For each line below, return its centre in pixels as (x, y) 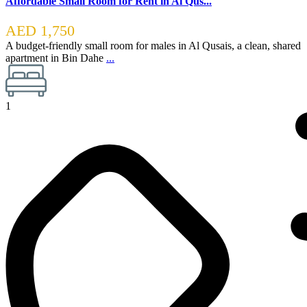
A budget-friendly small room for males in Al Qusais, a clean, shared (153, 46)
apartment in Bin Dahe (56, 58)
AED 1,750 (40, 31)
